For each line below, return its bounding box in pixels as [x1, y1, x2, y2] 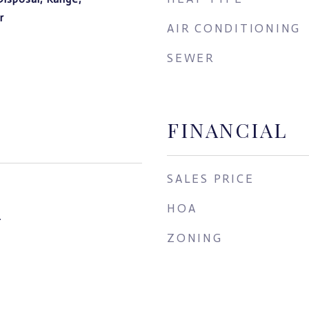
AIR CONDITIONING [167, 21, 301, 35]
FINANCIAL [167, 117, 288, 143]
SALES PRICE [167, 172, 255, 186]
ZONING [167, 231, 223, 245]
